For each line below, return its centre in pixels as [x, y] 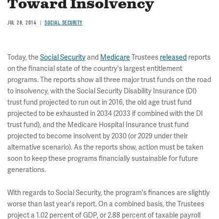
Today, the [24, 57]
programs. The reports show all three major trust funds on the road [109, 80]
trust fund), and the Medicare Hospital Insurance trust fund [98, 125]
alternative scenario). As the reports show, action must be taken [105, 147]
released [173, 57]
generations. [27, 170]
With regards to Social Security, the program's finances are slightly [109, 193]
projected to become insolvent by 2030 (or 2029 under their [98, 136]
